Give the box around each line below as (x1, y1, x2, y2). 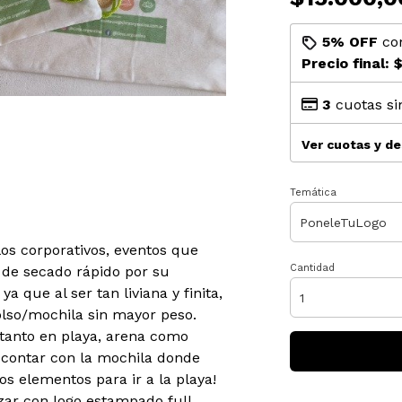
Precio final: (301, 55, 394, 72)
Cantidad (289, 262, 335, 274)
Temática (289, 187, 336, 198)
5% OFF (321, 33, 378, 50)
